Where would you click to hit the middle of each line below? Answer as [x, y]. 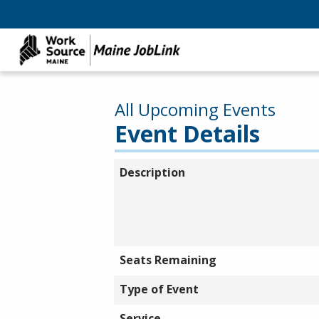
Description [152, 172]
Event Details [187, 134]
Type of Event [159, 289]
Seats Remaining [168, 260]
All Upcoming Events [195, 109]
